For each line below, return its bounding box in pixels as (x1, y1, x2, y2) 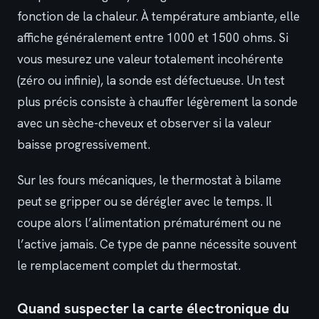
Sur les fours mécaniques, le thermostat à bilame (17, 172, 281, 189)
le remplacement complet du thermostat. (17, 258, 241, 274)
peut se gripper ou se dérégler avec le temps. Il (17, 194, 272, 210)
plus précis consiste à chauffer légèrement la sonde (17, 93, 298, 110)
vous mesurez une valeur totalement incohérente (17, 51, 283, 67)
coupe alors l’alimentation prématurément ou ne (17, 215, 281, 231)
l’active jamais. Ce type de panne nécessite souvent (17, 236, 297, 253)
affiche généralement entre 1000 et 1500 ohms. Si (17, 29, 288, 46)
